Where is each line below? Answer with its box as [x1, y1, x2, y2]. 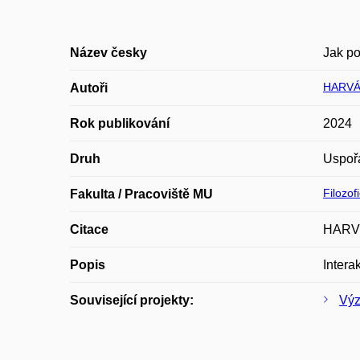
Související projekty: [70, 293, 194, 307]
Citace [70, 223, 108, 236]
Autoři [70, 81, 108, 95]
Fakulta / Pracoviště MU [70, 187, 213, 201]
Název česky [70, 46, 147, 59]
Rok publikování [70, 117, 170, 130]
